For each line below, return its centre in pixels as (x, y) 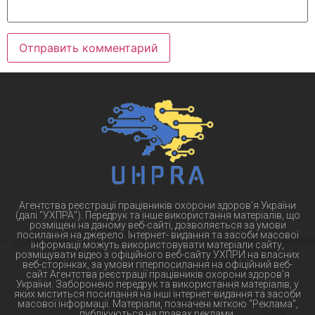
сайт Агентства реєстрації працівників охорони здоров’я (157, 274)
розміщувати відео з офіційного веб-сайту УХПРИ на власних (157, 254)
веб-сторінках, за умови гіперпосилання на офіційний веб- (157, 264)
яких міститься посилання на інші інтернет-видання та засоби (157, 294)
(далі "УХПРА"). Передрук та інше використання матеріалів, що (157, 215)
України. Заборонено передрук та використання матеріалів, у (157, 284)
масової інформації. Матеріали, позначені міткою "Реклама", (157, 303)
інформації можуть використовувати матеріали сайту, (157, 244)
